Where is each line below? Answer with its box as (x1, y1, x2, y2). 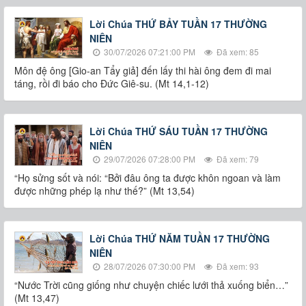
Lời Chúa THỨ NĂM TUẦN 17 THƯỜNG (89, 232, 270, 245)
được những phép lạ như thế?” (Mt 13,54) (14, 184, 195, 197)
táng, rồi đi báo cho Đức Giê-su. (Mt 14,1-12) (14, 76, 209, 90)
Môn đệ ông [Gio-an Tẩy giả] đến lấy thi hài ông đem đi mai (14, 64, 271, 77)
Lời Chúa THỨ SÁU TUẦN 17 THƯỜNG (89, 124, 268, 138)
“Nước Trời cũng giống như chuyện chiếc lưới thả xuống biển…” (14, 278, 288, 292)
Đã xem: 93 (214, 260, 259, 272)
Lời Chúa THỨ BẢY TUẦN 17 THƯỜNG (89, 17, 267, 31)
